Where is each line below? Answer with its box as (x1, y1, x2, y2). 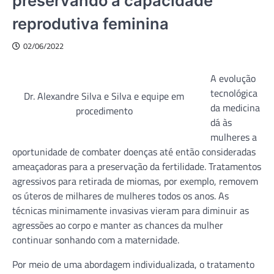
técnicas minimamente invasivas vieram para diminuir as (12, 202, 249, 218)
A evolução (210, 70, 256, 86)
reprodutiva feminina (12, 13, 169, 33)
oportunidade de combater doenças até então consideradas (12, 144, 256, 159)
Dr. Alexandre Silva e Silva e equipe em (24, 88, 184, 103)
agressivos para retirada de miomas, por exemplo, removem (12, 173, 258, 188)
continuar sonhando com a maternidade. (12, 232, 179, 247)
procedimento (75, 103, 133, 118)
